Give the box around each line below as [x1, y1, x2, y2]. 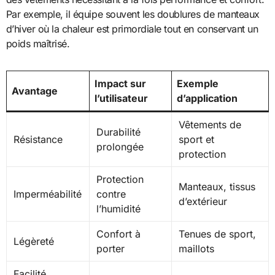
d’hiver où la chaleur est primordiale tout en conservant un [6, 23, 258, 36]
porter [96, 242, 125, 255]
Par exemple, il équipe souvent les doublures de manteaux [6, 8, 260, 21]
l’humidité [96, 203, 141, 215]
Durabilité [96, 126, 141, 139]
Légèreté [13, 235, 54, 248]
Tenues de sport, [178, 228, 256, 241]
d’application [176, 92, 238, 105]
